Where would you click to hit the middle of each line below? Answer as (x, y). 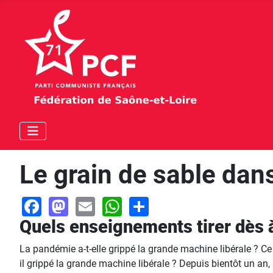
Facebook (83, 205)
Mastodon (112, 205)
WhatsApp (167, 205)
